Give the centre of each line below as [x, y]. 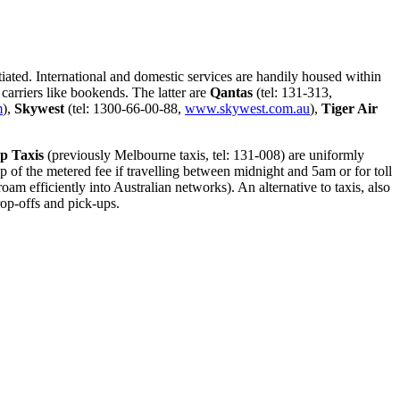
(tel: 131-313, [292, 92]
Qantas [231, 92]
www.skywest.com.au [247, 108]
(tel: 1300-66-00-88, [125, 108]
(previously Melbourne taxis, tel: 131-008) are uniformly [204, 154]
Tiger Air [350, 108]
